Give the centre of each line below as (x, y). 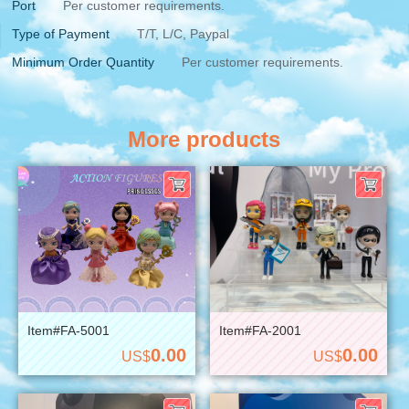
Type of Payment (61, 33)
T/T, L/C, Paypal (184, 33)
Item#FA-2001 (260, 330)
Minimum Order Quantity (84, 62)
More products (204, 139)
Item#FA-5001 (68, 330)
